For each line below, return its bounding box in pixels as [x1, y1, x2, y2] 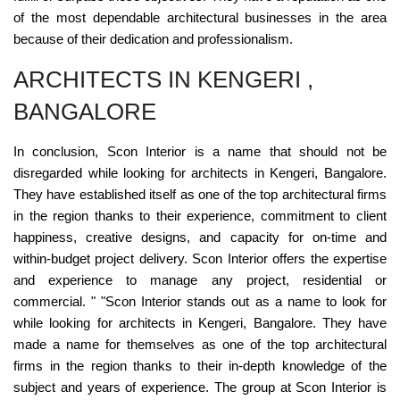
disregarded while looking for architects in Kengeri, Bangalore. [13, 165, 387, 181]
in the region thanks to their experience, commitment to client [13, 208, 387, 224]
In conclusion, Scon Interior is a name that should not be [13, 144, 387, 160]
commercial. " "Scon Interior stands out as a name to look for [13, 294, 387, 310]
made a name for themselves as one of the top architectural [13, 337, 387, 353]
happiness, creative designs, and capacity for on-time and [13, 229, 387, 246]
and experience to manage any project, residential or [13, 272, 387, 288]
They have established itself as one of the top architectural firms [13, 187, 387, 203]
